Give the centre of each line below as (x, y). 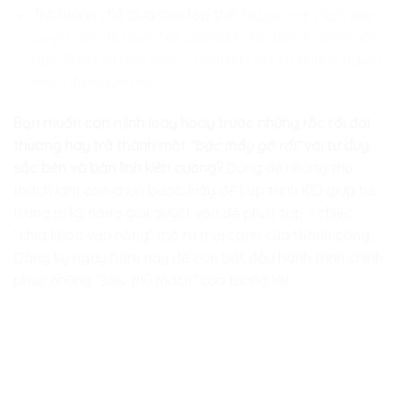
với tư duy (335, 146)
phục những (52, 280)
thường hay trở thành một (100, 146)
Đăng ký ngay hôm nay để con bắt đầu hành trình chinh (198, 258)
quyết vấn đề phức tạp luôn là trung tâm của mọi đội (206, 37)
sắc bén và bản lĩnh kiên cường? (118, 168)
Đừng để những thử (288, 168)
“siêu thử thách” (144, 280)
